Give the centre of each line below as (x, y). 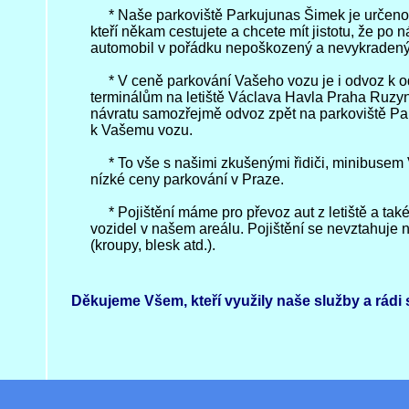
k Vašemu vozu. (142, 130)
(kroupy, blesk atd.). (153, 245)
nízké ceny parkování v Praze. (187, 179)
